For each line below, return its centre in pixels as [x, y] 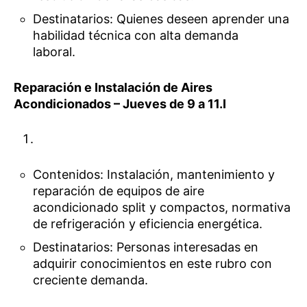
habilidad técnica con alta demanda [136, 35]
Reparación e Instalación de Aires [113, 88]
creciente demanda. [91, 280]
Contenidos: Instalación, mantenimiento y [154, 175]
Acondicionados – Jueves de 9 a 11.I [120, 104]
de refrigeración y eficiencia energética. [148, 224]
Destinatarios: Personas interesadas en [146, 247]
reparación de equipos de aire [119, 191]
